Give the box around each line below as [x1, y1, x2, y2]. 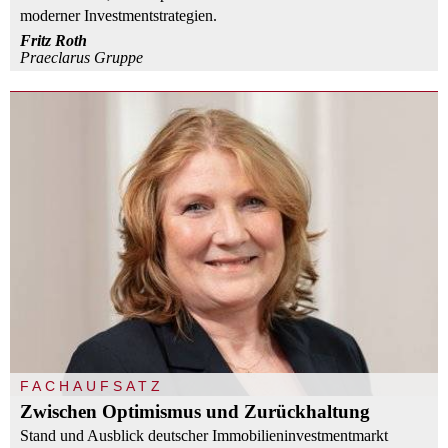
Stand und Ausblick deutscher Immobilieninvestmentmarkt [20, 426, 388, 444]
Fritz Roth [20, 31, 87, 49]
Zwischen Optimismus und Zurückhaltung [20, 400, 370, 422]
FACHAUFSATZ [20, 377, 164, 394]
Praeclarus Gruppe [20, 48, 143, 66]
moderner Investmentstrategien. [20, 6, 217, 24]
